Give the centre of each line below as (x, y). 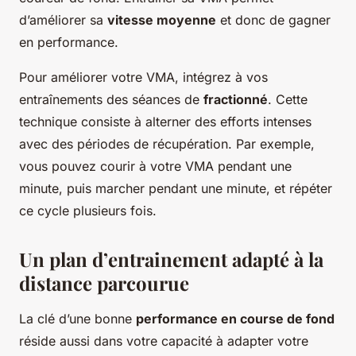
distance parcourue (104, 282)
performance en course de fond (235, 318)
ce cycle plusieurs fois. (88, 210)
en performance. (69, 42)
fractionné (236, 99)
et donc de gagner (273, 19)
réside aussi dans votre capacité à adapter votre (164, 341)
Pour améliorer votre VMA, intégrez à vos (143, 77)
